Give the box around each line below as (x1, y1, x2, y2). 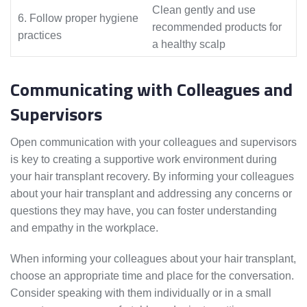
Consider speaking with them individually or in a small (10, 287, 271, 299)
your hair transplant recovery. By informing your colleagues (10, 171, 294, 183)
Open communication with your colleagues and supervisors (10, 136, 297, 149)
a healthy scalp (152, 38, 225, 51)
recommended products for (152, 21, 282, 34)
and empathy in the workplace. (10, 222, 158, 234)
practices (18, 29, 62, 42)
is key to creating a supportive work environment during (10, 153, 277, 166)
